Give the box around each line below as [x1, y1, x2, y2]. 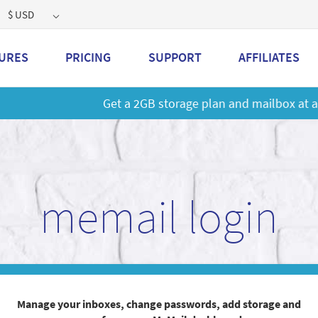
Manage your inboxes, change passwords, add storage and [17, 296, 301, 311]
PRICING [65, 49, 111, 65]
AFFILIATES [238, 49, 300, 65]
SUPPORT [148, 49, 202, 65]
